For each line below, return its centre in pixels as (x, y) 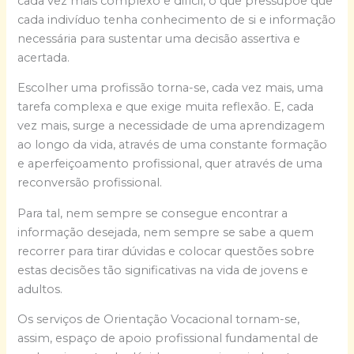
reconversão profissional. (90, 183)
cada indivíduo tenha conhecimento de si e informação (177, 19)
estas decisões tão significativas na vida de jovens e (163, 270)
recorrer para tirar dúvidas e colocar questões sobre (166, 251)
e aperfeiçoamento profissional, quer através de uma (170, 164)
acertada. (44, 57)
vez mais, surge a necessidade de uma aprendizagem (171, 126)
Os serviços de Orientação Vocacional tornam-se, (159, 320)
